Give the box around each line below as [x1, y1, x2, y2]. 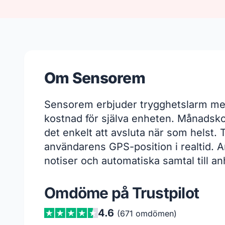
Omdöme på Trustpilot [44, 184, 199, 202]
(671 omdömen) [117, 208, 177, 219]
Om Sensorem [44, 69, 145, 87]
